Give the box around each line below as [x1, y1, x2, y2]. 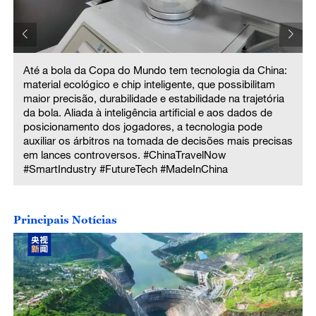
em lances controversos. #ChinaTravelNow [23, 148, 226, 162]
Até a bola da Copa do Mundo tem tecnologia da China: [23, 63, 287, 77]
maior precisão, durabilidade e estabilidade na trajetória [23, 92, 284, 105]
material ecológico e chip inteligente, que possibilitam [23, 78, 275, 91]
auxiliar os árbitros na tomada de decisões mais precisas [23, 134, 293, 147]
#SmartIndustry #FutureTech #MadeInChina [23, 162, 228, 176]
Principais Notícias [13, 212, 117, 226]
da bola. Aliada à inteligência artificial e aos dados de [23, 106, 272, 119]
